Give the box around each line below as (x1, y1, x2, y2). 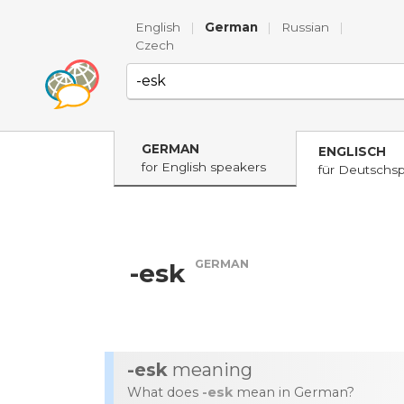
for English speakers (142, 160, 266, 174)
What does (127, 384, 202, 400)
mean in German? (233, 384, 354, 400)
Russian (281, 20, 330, 34)
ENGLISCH (318, 144, 386, 159)
